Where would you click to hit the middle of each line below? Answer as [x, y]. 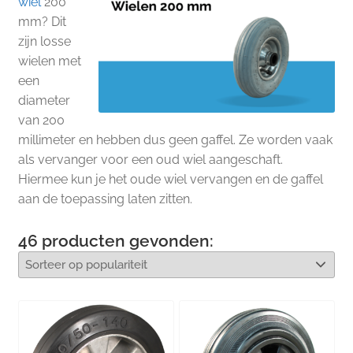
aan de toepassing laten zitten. [105, 199]
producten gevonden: [125, 240]
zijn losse [44, 41]
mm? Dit [42, 21]
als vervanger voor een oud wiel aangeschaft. [150, 159]
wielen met [49, 61]
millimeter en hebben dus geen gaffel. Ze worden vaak [175, 139]
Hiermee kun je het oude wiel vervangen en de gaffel [170, 179]
